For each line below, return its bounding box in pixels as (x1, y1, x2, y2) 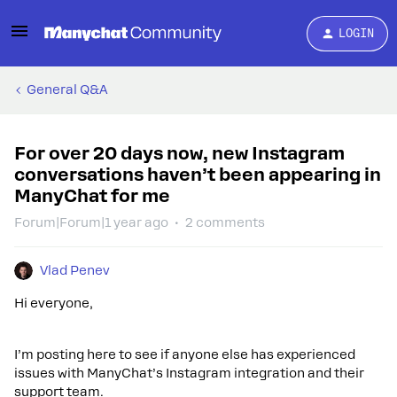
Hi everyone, (14, 296, 93, 310)
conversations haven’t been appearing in (14, 164, 381, 185)
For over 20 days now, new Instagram (14, 143, 345, 164)
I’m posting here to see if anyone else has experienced (14, 347, 355, 362)
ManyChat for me (14, 185, 170, 206)
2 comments (185, 215, 265, 230)
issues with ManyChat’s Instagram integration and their (14, 366, 364, 380)
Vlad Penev (40, 263, 110, 277)
